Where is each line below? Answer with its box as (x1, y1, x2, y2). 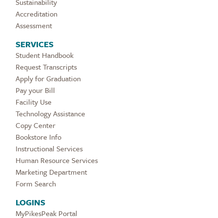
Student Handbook (16, 50, 73, 61)
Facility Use (16, 96, 52, 108)
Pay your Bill (16, 85, 55, 96)
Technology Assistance (16, 108, 85, 119)
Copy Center (16, 120, 55, 131)
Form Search (16, 178, 56, 189)
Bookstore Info (16, 131, 61, 143)
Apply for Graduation (16, 73, 81, 84)
